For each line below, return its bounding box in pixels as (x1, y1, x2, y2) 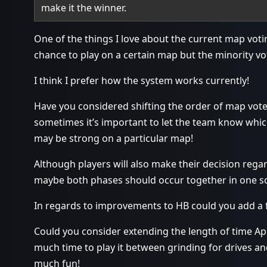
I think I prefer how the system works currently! (34, 74, 249, 88)
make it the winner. (41, 1, 127, 15)
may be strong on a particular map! (34, 132, 193, 145)
